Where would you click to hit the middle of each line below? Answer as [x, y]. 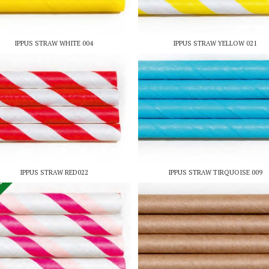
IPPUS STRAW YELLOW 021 [215, 43]
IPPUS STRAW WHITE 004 [54, 43]
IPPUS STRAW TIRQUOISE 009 [215, 173]
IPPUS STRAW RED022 [54, 173]
